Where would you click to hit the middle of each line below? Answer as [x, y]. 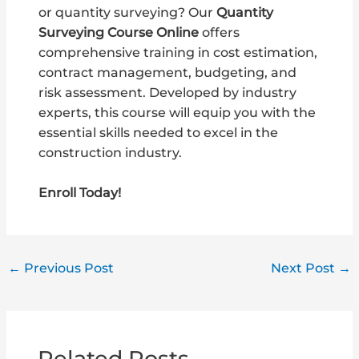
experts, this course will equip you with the [177, 113]
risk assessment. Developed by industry [168, 93]
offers [220, 33]
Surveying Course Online [119, 33]
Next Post [304, 268]
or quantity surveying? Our [128, 13]
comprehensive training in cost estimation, [178, 53]
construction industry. [111, 153]
